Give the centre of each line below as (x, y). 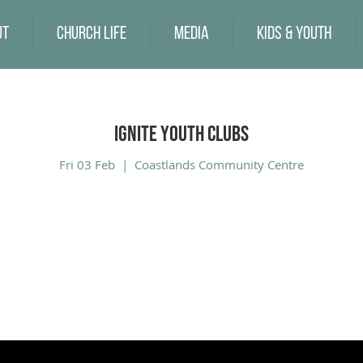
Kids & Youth (294, 34)
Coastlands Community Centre (219, 164)
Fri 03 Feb (87, 164)
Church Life (92, 34)
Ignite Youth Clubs (181, 135)
